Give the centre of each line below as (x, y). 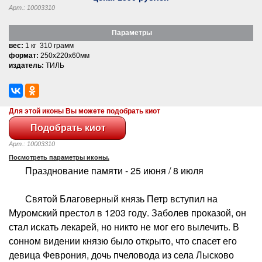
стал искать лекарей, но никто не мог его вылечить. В (124, 226)
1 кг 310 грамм (49, 45)
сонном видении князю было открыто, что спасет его (123, 240)
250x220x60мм (64, 55)
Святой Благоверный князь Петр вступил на (113, 198)
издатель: (26, 65)
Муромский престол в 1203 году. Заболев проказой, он (127, 212)
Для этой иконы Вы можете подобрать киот (85, 111)
